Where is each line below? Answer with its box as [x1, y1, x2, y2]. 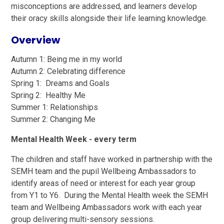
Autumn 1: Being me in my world [11, 54, 124, 64]
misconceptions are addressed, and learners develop [11, 1, 197, 11]
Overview [11, 32, 60, 47]
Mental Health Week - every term [11, 134, 137, 144]
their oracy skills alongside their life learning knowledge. [11, 13, 210, 23]
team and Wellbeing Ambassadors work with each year [11, 202, 202, 212]
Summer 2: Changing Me [11, 114, 96, 124]
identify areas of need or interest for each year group [11, 178, 196, 188]
